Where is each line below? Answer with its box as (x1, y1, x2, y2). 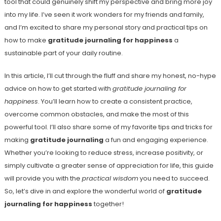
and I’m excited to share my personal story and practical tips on (4, 22, 208, 32)
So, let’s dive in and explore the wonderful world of (4, 186, 166, 196)
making (4, 135, 30, 145)
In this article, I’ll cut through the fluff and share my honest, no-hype (4, 71, 216, 80)
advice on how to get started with (4, 83, 112, 93)
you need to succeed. (138, 173, 210, 183)
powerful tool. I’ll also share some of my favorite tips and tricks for (4, 122, 213, 132)
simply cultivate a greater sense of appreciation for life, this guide (4, 160, 214, 170)
